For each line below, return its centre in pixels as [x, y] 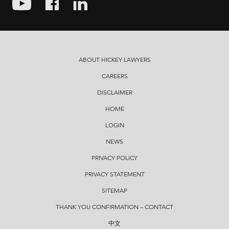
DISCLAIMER [114, 92]
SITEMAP [114, 190]
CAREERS [114, 76]
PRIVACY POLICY [114, 157]
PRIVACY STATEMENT [114, 174]
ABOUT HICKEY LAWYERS [114, 59]
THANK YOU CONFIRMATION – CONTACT [114, 207]
